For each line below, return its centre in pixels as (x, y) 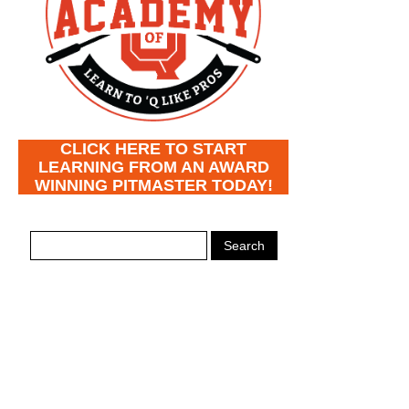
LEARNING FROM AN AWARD (153, 167)
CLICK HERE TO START (153, 148)
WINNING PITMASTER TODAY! (153, 185)
